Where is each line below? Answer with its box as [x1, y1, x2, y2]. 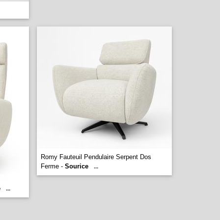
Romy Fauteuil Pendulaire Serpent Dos [41, 153, 151, 161]
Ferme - [41, 163, 65, 170]
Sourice [65, 163, 88, 170]
